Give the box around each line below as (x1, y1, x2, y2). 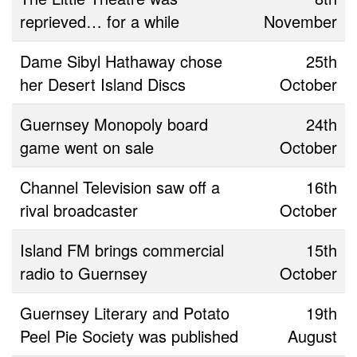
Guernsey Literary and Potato (20, 300, 229, 324)
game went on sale (20, 135, 154, 159)
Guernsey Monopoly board (20, 112, 208, 135)
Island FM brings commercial (20, 237, 224, 261)
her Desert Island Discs (20, 72, 186, 96)
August (288, 324, 337, 347)
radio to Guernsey (20, 261, 147, 284)
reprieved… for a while (20, 9, 179, 33)
